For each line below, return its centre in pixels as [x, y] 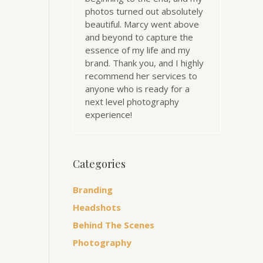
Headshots [97, 207]
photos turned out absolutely [144, 11]
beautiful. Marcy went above [142, 24]
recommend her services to [141, 76]
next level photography [132, 102]
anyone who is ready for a [137, 89]
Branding [92, 190]
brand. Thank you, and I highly [144, 63]
